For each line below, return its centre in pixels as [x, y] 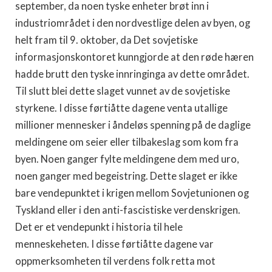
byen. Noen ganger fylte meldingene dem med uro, [127, 159]
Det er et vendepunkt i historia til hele [99, 227]
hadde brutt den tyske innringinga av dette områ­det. [132, 74]
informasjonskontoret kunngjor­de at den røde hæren [134, 57]
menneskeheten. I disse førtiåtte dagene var [114, 244]
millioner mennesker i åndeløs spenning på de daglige [133, 125]
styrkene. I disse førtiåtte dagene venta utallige [121, 108]
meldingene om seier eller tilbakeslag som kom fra [127, 142]
